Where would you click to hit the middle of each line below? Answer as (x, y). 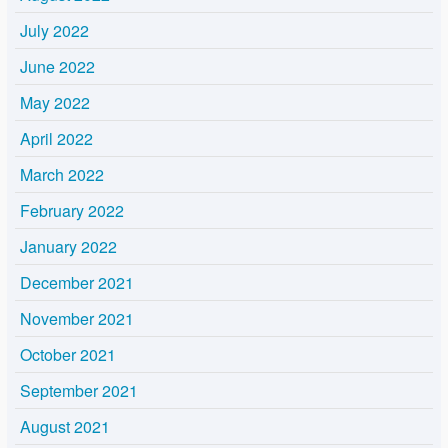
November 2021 (77, 319)
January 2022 (68, 247)
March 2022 (62, 175)
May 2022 (55, 103)
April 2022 (56, 139)
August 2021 (65, 427)
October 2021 (68, 355)
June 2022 (57, 67)
